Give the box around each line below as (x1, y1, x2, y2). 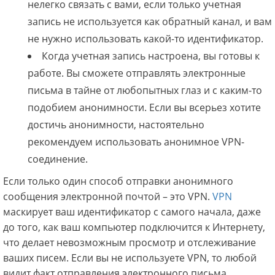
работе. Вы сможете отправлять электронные (28, 66, 246, 80)
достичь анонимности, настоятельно (28, 118, 204, 132)
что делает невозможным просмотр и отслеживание (3, 236, 256, 250)
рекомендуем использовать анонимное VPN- (28, 135, 244, 149)
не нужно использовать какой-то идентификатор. (28, 32, 263, 46)
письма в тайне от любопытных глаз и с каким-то (28, 83, 262, 98)
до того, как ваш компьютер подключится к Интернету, (3, 220, 265, 234)
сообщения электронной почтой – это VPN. (3, 190, 212, 204)
